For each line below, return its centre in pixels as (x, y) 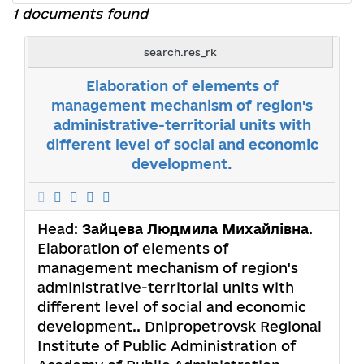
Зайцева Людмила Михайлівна (195, 228)
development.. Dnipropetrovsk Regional (180, 326)
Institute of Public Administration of (167, 345)
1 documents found (80, 13)
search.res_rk (180, 52)
